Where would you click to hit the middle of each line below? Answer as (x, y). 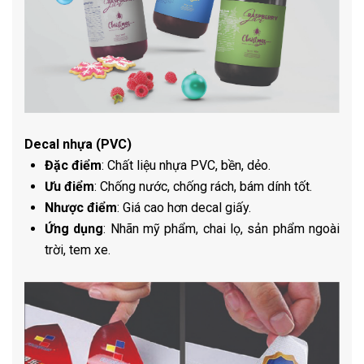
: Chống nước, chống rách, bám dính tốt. (203, 187)
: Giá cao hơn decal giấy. (184, 208)
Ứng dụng (74, 229)
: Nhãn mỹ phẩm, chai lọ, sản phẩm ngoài (222, 229)
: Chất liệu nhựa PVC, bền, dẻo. (186, 166)
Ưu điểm (69, 187)
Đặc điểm (73, 166)
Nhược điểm (81, 208)
